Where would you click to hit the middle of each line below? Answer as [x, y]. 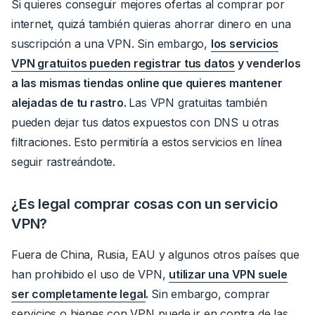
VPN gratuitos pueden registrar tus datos [123, 64]
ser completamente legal [79, 294]
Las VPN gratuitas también [198, 103]
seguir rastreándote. [63, 162]
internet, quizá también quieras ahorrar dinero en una [151, 24]
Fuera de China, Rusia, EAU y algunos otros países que [155, 255]
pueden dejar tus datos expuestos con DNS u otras [145, 123]
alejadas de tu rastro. [69, 103]
